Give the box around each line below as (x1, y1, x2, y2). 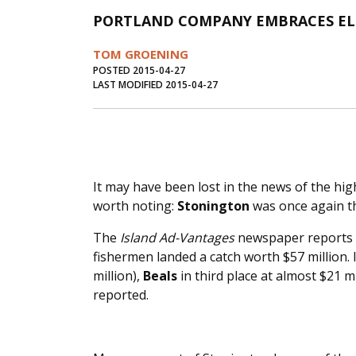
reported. (93, 286, 149, 304)
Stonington (177, 197, 250, 215)
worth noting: (93, 197, 177, 215)
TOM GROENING (93, 46, 188, 63)
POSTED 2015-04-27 (93, 64, 185, 78)
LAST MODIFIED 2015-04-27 (93, 78, 218, 92)
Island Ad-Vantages (120, 229, 234, 247)
